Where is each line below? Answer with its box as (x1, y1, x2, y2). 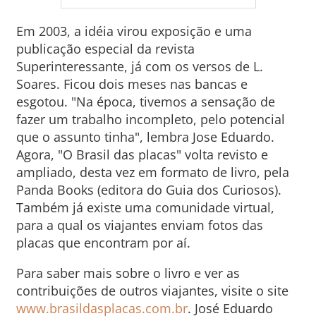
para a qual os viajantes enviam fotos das (16, 217, 263, 233)
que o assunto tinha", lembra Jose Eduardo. (16, 128, 274, 145)
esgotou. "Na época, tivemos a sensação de (16, 93, 275, 110)
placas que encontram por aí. (16, 234, 190, 251)
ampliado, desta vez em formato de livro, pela (16, 164, 289, 181)
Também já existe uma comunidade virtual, (16, 199, 274, 216)
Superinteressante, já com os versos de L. (16, 58, 263, 75)
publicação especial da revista (16, 40, 195, 57)
